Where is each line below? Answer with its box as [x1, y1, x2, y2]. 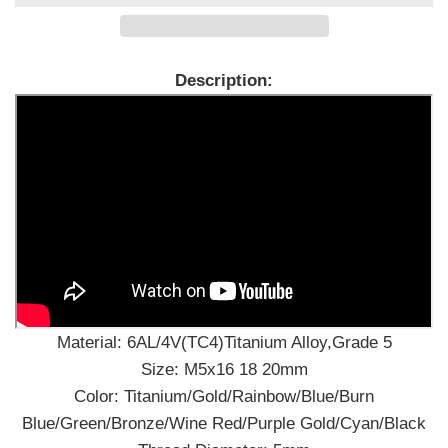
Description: [175, 70, 273, 90]
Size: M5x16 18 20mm [140, 359, 308, 379]
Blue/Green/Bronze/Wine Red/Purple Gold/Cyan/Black [22, 413, 426, 433]
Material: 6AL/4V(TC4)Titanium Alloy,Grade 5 [56, 332, 392, 352]
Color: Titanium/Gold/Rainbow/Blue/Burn [74, 386, 374, 406]
